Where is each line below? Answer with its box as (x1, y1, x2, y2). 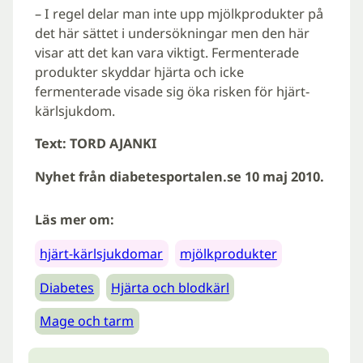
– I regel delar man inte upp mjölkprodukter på (34, 4, 323, 23)
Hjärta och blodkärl (110, 278, 229, 297)
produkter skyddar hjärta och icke (34, 62, 244, 81)
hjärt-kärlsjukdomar (40, 245, 164, 263)
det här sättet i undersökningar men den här (34, 23, 310, 42)
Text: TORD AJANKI (34, 135, 156, 153)
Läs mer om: (34, 211, 114, 229)
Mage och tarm (40, 312, 135, 331)
